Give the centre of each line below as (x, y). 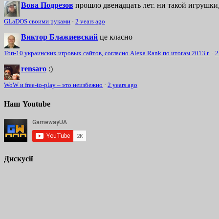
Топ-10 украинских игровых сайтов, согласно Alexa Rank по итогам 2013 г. (107, 54)
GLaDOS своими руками (37, 22)
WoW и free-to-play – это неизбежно (53, 85)
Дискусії (18, 159)
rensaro (34, 69)
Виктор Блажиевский (59, 37)
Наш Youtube (27, 104)
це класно (116, 37)
